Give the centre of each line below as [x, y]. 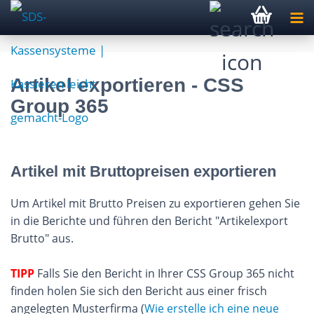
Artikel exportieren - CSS [127, 85]
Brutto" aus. [42, 238]
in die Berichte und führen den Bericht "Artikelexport [149, 221]
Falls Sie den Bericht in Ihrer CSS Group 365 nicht [166, 273]
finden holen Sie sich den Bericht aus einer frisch [139, 291]
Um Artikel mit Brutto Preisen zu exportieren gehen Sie [155, 203]
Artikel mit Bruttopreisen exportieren [143, 171]
